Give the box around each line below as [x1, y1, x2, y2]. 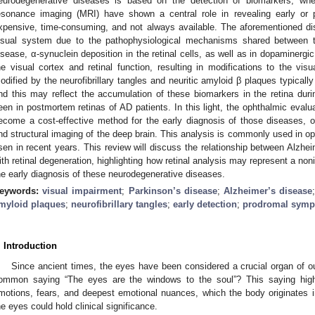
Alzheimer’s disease [224, 185, 313, 196]
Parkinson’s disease [128, 185, 217, 196]
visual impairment [42, 185, 122, 196]
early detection [173, 198, 237, 210]
